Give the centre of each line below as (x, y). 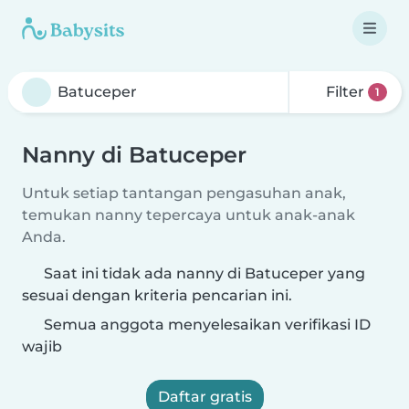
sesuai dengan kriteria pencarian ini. (157, 295)
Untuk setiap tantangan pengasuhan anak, (184, 193)
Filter (346, 92)
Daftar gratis (204, 397)
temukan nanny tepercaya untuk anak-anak (189, 215)
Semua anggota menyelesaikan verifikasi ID (205, 325)
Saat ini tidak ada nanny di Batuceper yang (204, 273)
